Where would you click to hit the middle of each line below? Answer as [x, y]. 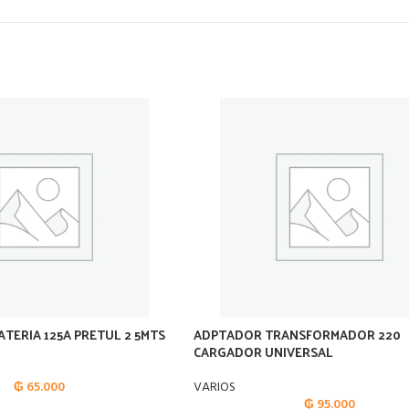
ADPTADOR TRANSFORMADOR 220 [297, 335]
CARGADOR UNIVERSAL [263, 352]
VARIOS [215, 388]
